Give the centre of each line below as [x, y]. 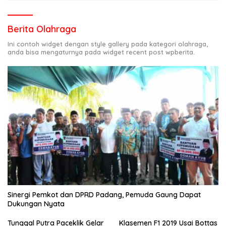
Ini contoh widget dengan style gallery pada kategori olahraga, [108, 44]
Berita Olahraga [42, 29]
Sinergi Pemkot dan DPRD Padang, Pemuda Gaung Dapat [104, 194]
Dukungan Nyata [36, 204]
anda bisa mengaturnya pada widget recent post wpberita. [101, 52]
